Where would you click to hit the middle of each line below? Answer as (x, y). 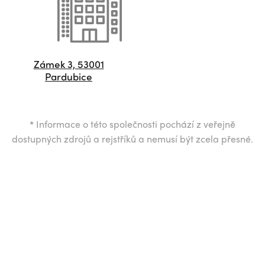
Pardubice (69, 76)
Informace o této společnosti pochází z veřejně (135, 124)
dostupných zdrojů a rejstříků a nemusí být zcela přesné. (132, 139)
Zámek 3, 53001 (69, 64)
